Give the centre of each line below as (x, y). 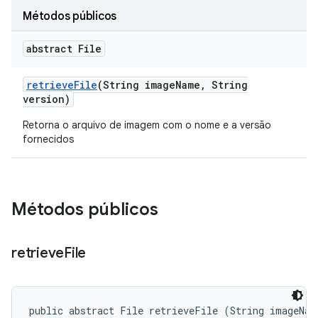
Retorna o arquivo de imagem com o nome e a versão (147, 125)
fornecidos (48, 139)
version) (46, 99)
